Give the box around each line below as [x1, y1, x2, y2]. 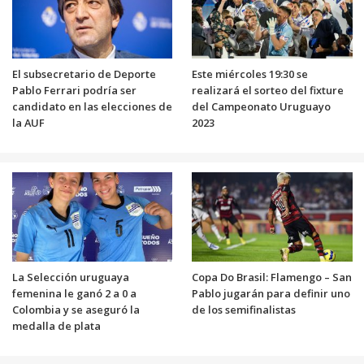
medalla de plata [11, 318, 101, 333]
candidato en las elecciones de [11, 98, 172, 114]
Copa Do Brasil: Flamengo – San [192, 269, 352, 284]
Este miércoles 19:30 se [192, 66, 308, 81]
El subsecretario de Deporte [11, 66, 156, 81]
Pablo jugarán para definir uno [192, 285, 350, 301]
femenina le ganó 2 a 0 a [11, 285, 136, 301]
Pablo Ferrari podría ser [11, 82, 136, 97]
